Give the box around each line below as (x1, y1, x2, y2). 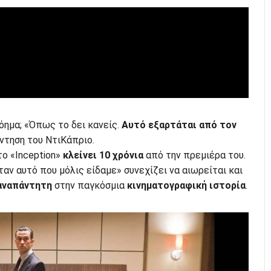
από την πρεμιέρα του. (143, 149, 246, 161)
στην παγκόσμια (51, 179, 125, 191)
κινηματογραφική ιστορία (124, 179, 246, 191)
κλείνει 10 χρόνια (62, 149, 143, 161)
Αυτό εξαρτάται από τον (121, 119, 237, 131)
